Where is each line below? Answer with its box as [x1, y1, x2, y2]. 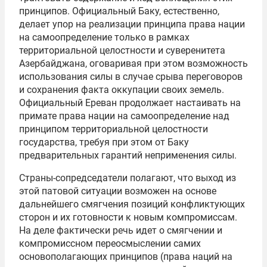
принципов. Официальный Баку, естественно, [19, 5, 219, 17]
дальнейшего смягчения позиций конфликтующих [19, 198, 245, 210]
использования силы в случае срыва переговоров [19, 71, 243, 82]
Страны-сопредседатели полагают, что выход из [19, 172, 236, 184]
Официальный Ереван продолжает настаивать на [19, 97, 241, 108]
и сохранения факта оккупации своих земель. [19, 84, 224, 95]
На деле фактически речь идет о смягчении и [19, 225, 222, 236]
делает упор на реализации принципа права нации [19, 18, 245, 30]
